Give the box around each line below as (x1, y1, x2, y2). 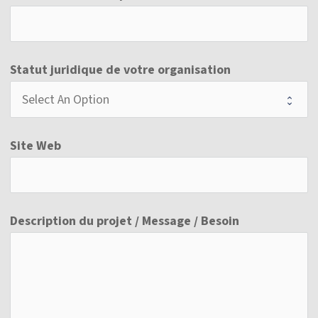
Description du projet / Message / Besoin (10, 212, 240, 231)
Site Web (10, 136, 62, 155)
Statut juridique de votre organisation (10, 61, 231, 79)
